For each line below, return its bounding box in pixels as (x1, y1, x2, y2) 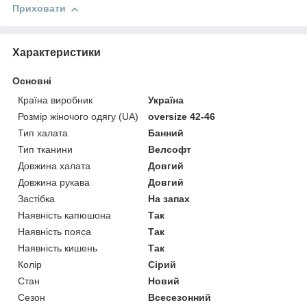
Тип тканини (18, 144, 73, 156)
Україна (148, 95, 184, 106)
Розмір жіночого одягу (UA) (18, 111, 138, 123)
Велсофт (148, 144, 192, 156)
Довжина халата (18, 160, 90, 172)
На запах (148, 193, 191, 205)
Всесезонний (148, 292, 212, 304)
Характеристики (12, 47, 101, 59)
